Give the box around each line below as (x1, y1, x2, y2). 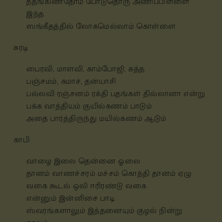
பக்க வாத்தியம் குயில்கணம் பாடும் (26, 100, 152, 113)
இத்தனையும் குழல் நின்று (87, 204, 183, 218)
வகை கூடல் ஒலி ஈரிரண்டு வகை (26, 179, 146, 193)
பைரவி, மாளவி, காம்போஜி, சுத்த (26, 62, 145, 76)
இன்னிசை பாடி (58, 192, 115, 205)
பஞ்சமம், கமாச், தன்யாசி (26, 75, 118, 88)
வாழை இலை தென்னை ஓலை (26, 155, 140, 168)
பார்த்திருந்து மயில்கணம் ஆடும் (50, 112, 166, 125)
